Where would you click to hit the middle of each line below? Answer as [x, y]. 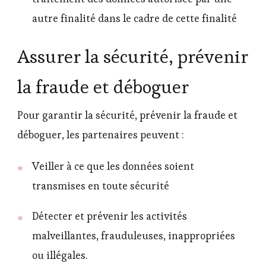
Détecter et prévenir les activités [110, 216]
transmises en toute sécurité [101, 186]
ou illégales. [60, 255]
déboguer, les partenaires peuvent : [101, 135]
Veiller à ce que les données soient [113, 167]
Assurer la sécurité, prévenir [133, 56]
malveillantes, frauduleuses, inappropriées [134, 235]
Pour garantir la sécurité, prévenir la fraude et [127, 115]
